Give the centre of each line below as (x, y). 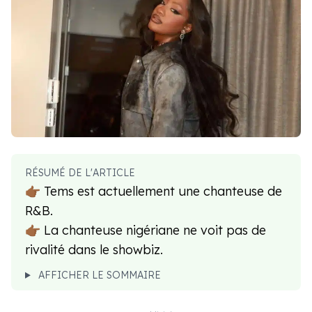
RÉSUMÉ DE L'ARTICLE (80, 172)
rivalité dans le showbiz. (94, 249)
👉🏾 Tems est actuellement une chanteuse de (154, 191)
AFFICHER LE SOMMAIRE (99, 275)
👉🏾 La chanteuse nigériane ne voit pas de (146, 230)
